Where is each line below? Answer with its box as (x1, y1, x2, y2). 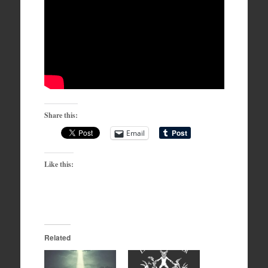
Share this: (44, 110, 78, 120)
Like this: (44, 159, 74, 169)
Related (44, 232, 71, 243)
